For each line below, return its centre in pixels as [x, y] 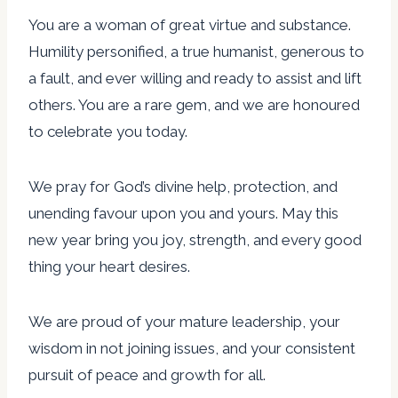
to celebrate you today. [108, 132]
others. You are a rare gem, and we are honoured [194, 105]
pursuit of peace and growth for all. [147, 375]
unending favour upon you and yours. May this [183, 214]
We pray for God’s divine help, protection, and [183, 187]
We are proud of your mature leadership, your [184, 322]
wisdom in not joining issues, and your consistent [192, 349]
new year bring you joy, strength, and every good [195, 240]
